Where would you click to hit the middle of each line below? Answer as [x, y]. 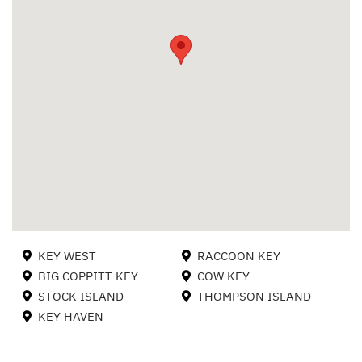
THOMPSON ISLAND [254, 297]
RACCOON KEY [238, 256]
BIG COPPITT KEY [88, 276]
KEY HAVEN [71, 317]
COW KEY [223, 276]
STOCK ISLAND [81, 297]
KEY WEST [67, 256]
